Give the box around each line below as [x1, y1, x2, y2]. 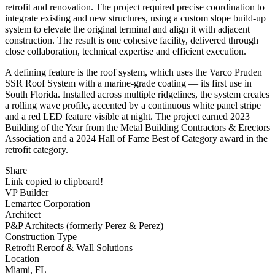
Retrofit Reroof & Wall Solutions [5, 242, 133, 254]
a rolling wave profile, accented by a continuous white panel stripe [5, 100, 261, 111]
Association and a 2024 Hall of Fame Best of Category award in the [5, 133, 268, 144]
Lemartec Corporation [5, 198, 90, 209]
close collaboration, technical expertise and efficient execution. [5, 46, 246, 57]
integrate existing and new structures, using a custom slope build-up [5, 13, 266, 24]
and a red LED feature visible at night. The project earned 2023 [5, 111, 250, 122]
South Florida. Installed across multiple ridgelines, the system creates [5, 89, 269, 100]
